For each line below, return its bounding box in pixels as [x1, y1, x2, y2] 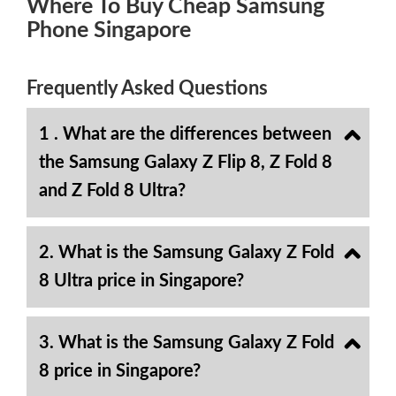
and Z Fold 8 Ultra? [39, 182, 186, 200]
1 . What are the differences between [39, 126, 331, 143]
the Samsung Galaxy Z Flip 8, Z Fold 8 [39, 154, 332, 171]
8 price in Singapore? [39, 362, 201, 380]
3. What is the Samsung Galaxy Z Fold [39, 334, 334, 352]
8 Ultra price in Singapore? [39, 272, 244, 290]
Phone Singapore [27, 19, 191, 42]
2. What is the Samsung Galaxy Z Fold [39, 244, 334, 262]
